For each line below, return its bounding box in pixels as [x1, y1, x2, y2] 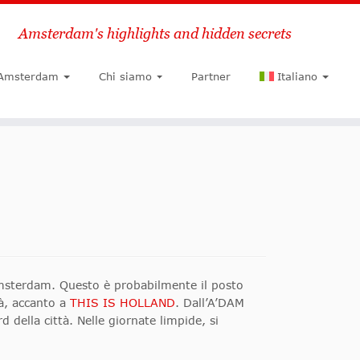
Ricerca [137, 27, 178, 40]
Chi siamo [98, 70, 152, 83]
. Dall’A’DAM [175, 296, 244, 310]
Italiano [277, 70, 318, 83]
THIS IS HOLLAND [70, 296, 175, 310]
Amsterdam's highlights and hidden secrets [18, 25, 292, 42]
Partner [191, 70, 231, 83]
